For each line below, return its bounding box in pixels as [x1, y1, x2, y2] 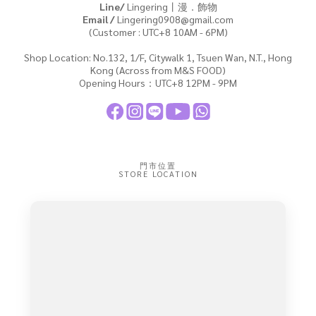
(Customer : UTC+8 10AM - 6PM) [88, 25, 228, 39]
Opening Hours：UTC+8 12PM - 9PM [79, 76, 237, 90]
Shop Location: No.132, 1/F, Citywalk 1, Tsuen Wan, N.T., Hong [24, 51, 292, 64]
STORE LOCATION [118, 168, 198, 179]
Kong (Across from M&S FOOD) [90, 63, 226, 77]
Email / [83, 13, 115, 26]
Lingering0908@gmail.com [115, 13, 233, 26]
